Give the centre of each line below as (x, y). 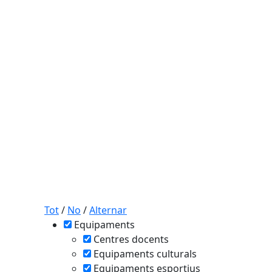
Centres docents (131, 239)
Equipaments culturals (145, 254)
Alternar (108, 210)
